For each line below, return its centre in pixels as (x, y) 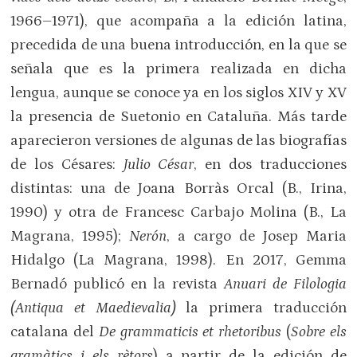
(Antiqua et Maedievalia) (93, 308)
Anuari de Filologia (285, 284)
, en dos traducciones (270, 165)
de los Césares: (67, 165)
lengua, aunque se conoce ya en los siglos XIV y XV (178, 93)
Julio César (159, 165)
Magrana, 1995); (70, 237)
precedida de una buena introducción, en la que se (178, 45)
